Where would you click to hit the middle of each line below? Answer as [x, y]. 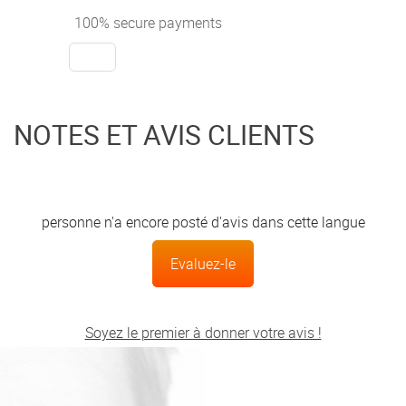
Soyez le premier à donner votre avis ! [203, 332]
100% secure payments [146, 22]
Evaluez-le [203, 263]
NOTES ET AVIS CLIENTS [164, 134]
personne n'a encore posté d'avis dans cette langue [203, 222]
